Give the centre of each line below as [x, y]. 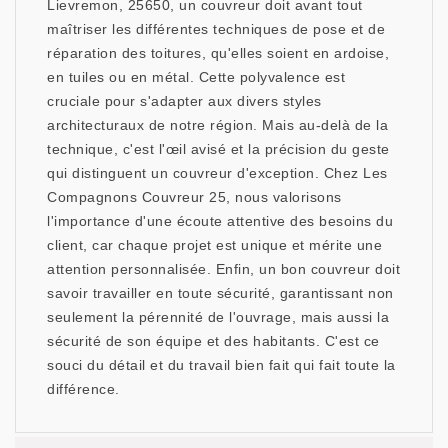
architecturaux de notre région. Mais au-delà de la [217, 125]
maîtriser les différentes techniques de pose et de [216, 29]
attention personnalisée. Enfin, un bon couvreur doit [223, 269]
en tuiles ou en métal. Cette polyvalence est [196, 77]
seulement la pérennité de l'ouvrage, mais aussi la [218, 317]
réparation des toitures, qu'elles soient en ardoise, [218, 53]
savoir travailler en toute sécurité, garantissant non [220, 293]
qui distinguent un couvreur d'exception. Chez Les [217, 173]
